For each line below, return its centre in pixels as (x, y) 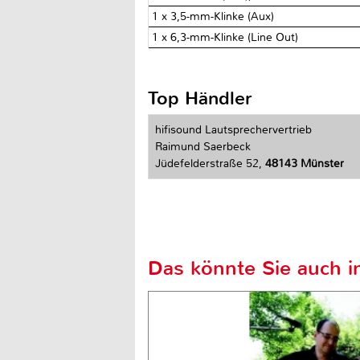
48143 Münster (305, 163)
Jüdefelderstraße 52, (210, 163)
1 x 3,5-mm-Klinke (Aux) (213, 16)
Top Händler (200, 98)
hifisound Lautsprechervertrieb (233, 129)
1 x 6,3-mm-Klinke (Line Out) (225, 37)
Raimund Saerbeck (203, 146)
